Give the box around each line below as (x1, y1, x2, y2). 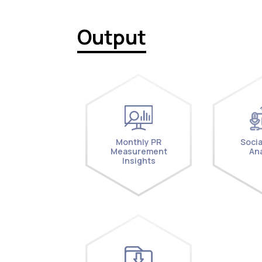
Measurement (110, 145, 167, 157)
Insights (122, 154, 156, 166)
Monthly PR (116, 136, 161, 147)
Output (77, 23, 146, 50)
